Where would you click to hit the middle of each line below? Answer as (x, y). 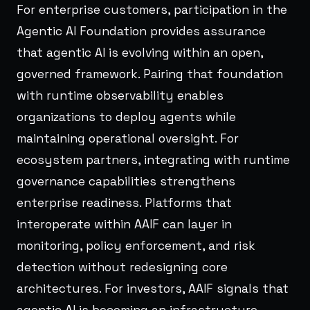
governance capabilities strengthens (126, 181)
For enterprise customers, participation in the (152, 9)
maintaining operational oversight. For (128, 138)
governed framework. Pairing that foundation (150, 74)
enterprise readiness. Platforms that (124, 202)
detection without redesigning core (122, 267)
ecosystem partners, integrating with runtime (153, 159)
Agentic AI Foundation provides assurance (141, 31)
